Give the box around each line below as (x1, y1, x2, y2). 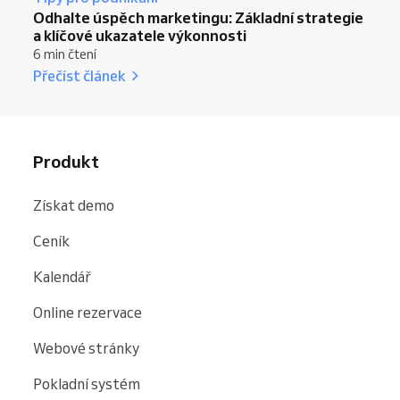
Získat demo (33, 196, 114, 214)
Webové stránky (33, 338, 139, 357)
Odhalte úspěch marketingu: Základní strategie (33, 7, 363, 27)
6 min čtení (33, 46, 96, 62)
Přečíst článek (33, 65, 126, 85)
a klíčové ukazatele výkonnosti (33, 25, 246, 45)
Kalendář (33, 267, 91, 286)
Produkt (33, 150, 99, 172)
